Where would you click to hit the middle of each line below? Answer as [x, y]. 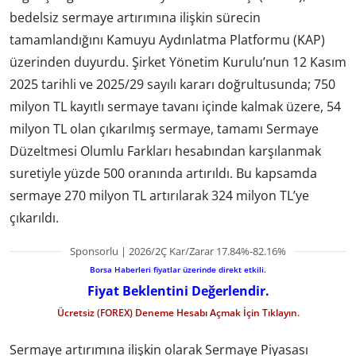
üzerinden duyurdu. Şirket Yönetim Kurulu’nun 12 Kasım [178, 62]
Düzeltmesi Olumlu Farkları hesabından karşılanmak [165, 151]
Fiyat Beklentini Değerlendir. [178, 290]
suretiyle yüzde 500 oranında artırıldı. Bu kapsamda [163, 173]
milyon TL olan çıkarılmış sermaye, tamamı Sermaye [164, 128]
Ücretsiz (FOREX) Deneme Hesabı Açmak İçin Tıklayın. [178, 312]
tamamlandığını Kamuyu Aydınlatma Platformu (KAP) [167, 39]
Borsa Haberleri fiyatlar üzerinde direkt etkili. [178, 269]
